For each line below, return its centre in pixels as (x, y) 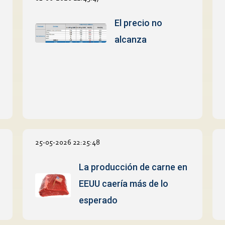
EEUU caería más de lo (123, 183)
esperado (98, 200)
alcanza (130, 39)
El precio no (138, 23)
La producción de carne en (133, 167)
